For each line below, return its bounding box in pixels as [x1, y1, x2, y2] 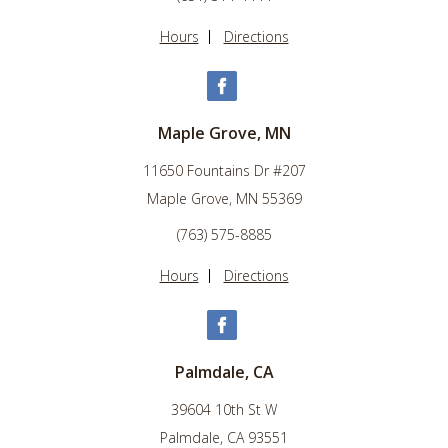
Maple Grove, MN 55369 [146, 189, 302, 209]
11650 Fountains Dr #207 [142, 161, 306, 181]
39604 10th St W [171, 400, 277, 420]
